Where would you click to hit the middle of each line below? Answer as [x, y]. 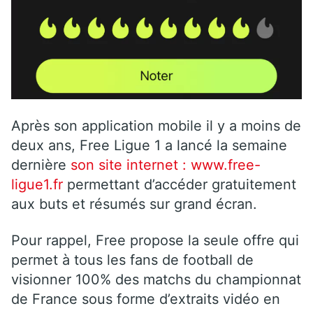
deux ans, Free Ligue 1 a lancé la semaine [149, 146]
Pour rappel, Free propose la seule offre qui [155, 241]
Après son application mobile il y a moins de [156, 126]
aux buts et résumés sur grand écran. [134, 204]
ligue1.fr [37, 185]
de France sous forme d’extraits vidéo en [146, 299]
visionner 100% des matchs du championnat [156, 280]
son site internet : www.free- [166, 165]
